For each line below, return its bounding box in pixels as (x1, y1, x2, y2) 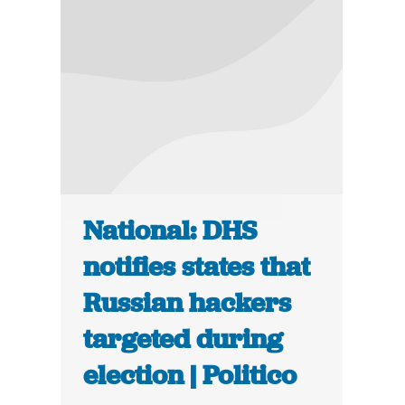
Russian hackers (83, 286, 292, 321)
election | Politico (83, 358, 297, 393)
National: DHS (83, 213, 258, 249)
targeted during (83, 322, 284, 357)
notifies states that (83, 250, 311, 285)
